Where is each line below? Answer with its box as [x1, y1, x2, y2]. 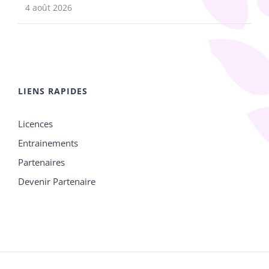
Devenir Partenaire [18, 175, 95, 187]
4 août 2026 [25, 1, 72, 13]
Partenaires [18, 156, 65, 168]
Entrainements [18, 136, 78, 149]
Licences [18, 117, 53, 130]
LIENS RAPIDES [18, 85, 88, 97]
